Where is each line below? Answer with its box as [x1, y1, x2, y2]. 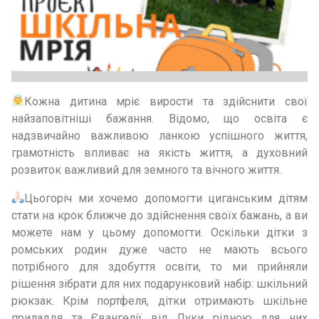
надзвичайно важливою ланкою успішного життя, [11, 128, 308, 142]
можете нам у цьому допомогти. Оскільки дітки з [11, 225, 308, 239]
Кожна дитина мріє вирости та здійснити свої [24, 94, 308, 108]
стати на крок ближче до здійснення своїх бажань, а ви [11, 208, 308, 222]
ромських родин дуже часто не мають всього [11, 242, 308, 256]
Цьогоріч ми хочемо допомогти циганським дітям [24, 191, 308, 205]
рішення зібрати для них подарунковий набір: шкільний [11, 276, 308, 291]
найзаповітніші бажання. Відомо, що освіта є [11, 111, 308, 125]
